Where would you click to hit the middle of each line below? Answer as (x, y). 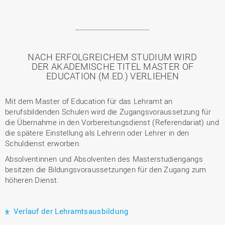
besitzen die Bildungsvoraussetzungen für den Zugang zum (106, 169)
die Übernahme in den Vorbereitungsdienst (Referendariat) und (112, 122)
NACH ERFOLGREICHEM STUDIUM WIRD (113, 57)
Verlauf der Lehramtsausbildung (70, 211)
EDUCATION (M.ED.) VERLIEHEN (113, 76)
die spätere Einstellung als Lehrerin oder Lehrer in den (97, 133)
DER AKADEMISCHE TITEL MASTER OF (113, 66)
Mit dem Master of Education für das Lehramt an (89, 101)
